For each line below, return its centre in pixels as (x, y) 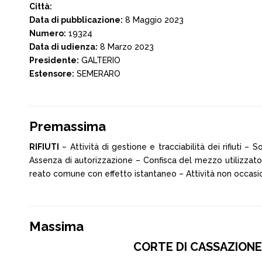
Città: (41, 6)
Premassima (68, 126)
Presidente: (54, 60)
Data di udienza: (63, 47)
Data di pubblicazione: (76, 20)
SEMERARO (97, 74)
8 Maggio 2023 (153, 20)
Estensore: (52, 74)
